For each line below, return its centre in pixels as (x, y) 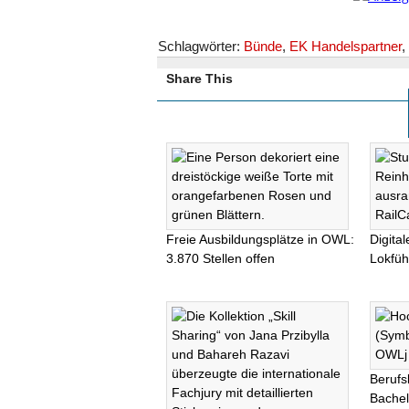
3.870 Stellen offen (220, 258)
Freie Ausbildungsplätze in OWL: (260, 239)
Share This (199, 79)
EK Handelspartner (346, 46)
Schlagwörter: (201, 46)
